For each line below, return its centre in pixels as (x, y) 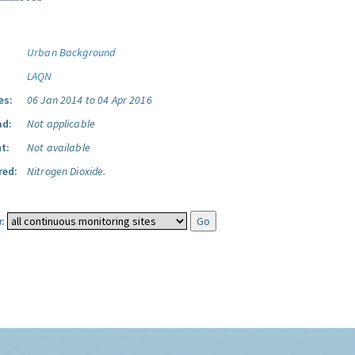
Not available (59, 147)
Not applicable (61, 124)
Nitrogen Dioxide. (67, 171)
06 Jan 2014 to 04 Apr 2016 (90, 100)
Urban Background (71, 52)
